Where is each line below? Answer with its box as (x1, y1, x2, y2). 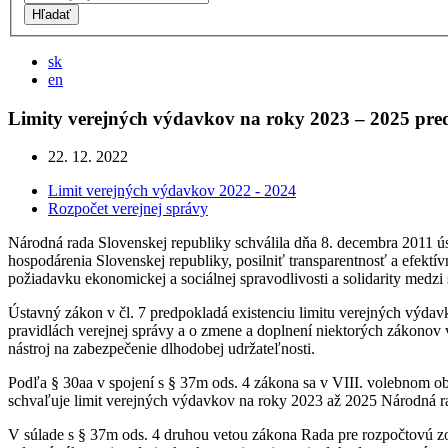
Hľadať (32, 6, 71, 22)
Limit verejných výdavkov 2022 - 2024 (48, 182, 296, 200)
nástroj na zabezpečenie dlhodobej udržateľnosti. (8, 340, 315, 358)
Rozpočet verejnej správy (48, 200, 208, 218)
